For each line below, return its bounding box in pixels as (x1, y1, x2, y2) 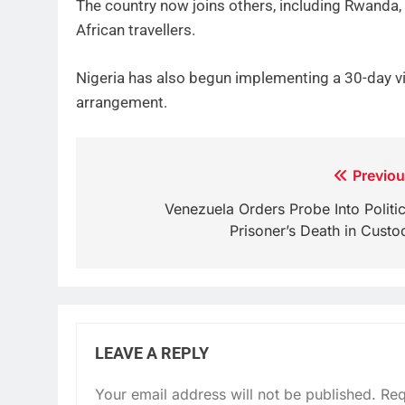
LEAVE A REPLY (95, 344, 209, 363)
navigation (93, 199, 203, 226)
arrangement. (76, 92, 167, 111)
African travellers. (76, 21, 195, 40)
